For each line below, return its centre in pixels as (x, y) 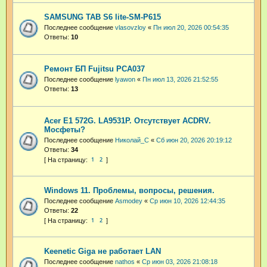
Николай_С (132, 140)
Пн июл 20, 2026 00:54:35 (191, 28)
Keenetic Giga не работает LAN (103, 251)
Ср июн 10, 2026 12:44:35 (187, 201)
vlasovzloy (131, 28)
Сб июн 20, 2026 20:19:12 (194, 140)
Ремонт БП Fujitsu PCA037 (94, 69)
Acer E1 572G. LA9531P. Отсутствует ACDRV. (128, 121)
